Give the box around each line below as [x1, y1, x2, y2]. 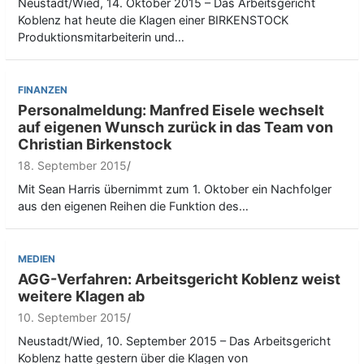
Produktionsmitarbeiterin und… [18, 30, 184, 45]
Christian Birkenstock [18, 136, 171, 154]
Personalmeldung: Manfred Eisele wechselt [18, 102, 324, 119]
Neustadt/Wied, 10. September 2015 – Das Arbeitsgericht [18, 334, 331, 349]
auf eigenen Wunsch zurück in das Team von [18, 119, 333, 136]
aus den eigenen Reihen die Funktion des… [18, 199, 249, 214]
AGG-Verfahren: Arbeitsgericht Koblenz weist [18, 271, 340, 288]
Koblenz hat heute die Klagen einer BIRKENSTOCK [18, 13, 288, 28]
